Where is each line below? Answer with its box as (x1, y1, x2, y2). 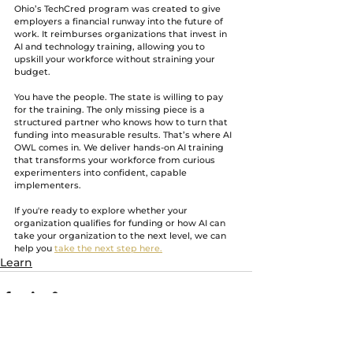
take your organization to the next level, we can (14, 229, 229, 241)
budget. (14, 65, 50, 77)
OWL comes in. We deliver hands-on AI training (14, 141, 226, 153)
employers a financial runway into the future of (14, 15, 225, 27)
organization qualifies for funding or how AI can (14, 217, 228, 229)
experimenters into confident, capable (14, 166, 189, 178)
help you (14, 242, 54, 254)
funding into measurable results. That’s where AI (14, 128, 234, 140)
